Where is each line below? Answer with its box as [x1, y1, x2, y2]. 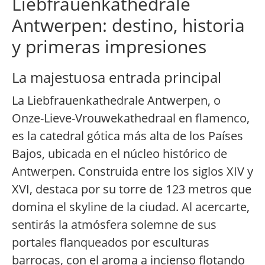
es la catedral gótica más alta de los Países [12, 128, 243, 144]
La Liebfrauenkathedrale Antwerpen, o [12, 92, 221, 109]
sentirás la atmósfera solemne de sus [12, 216, 216, 233]
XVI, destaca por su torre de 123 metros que [12, 181, 251, 198]
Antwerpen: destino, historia [12, 13, 245, 38]
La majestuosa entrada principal [12, 67, 221, 88]
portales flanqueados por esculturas [12, 234, 209, 251]
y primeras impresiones [12, 34, 206, 59]
